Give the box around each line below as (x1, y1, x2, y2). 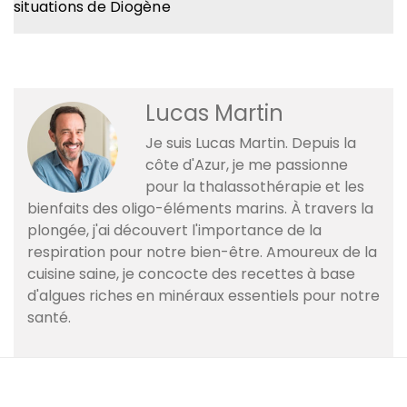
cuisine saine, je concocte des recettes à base (27, 263, 355, 284)
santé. (27, 306, 71, 328)
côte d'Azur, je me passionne (145, 154, 348, 175)
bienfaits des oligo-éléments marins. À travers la (27, 197, 373, 219)
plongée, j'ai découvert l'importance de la (27, 219, 322, 241)
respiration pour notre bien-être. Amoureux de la (27, 241, 377, 263)
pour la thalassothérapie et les (145, 175, 364, 197)
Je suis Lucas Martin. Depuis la (145, 132, 356, 154)
